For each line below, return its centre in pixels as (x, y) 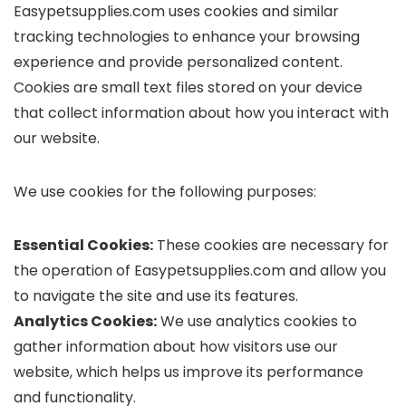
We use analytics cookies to (257, 321)
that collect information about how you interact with (201, 113)
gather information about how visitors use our (176, 347)
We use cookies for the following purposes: (165, 192)
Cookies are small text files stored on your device (188, 87)
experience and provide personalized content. (178, 62)
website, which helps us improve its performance (188, 372)
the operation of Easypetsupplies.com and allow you (200, 271)
